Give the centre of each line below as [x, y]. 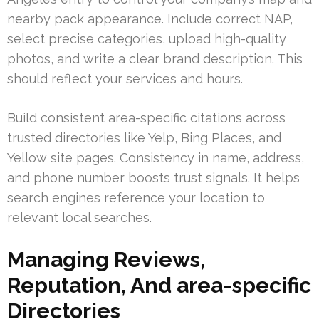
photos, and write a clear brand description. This [155, 58]
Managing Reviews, [106, 259]
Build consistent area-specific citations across [146, 117]
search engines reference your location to [136, 197]
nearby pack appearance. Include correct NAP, [150, 19]
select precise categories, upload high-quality [147, 38]
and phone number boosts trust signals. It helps [153, 177]
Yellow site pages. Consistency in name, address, [156, 157]
